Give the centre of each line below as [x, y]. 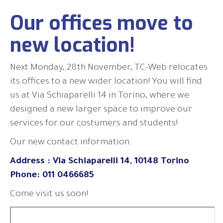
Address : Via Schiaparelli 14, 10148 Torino [100, 162]
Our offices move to [102, 23]
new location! [72, 45]
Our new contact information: [71, 143]
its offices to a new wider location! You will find [106, 82]
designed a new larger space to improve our [101, 110]
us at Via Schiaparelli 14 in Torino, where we [100, 96]
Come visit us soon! [49, 194]
